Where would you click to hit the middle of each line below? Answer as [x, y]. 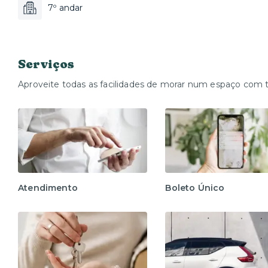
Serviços [46, 64]
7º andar [66, 8]
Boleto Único [195, 188]
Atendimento [48, 188]
